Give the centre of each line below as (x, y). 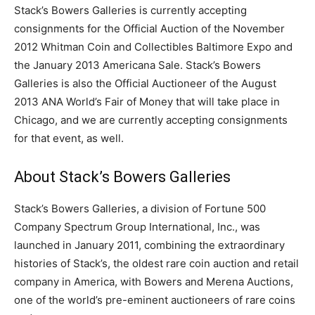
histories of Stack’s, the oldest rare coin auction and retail (156, 264)
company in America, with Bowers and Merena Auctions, (154, 282)
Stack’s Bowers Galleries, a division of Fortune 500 (140, 209)
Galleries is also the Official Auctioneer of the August (145, 84)
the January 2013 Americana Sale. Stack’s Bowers (137, 65)
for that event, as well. (69, 139)
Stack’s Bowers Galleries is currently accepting (130, 11)
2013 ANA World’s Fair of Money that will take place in (147, 102)
